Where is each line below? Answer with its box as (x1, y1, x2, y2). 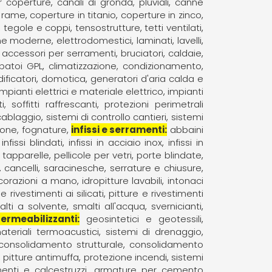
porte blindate (136, 148, 202, 161)
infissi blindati (2, 135, 63, 149)
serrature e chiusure (109, 161, 202, 174)
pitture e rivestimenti (109, 186, 203, 200)
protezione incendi (83, 250, 167, 263)
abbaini (169, 123, 203, 136)
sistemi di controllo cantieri (46, 110, 167, 123)
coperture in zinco (120, 8, 202, 21)
